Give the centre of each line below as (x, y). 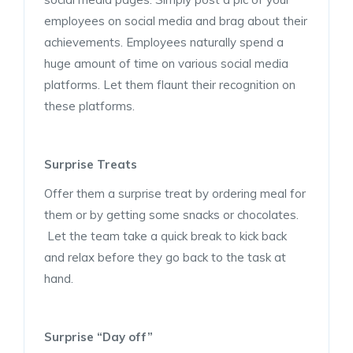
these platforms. (89, 106)
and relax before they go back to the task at (165, 257)
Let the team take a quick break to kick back (165, 236)
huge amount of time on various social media (166, 63)
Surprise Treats (91, 164)
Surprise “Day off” (98, 336)
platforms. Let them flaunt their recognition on (170, 84)
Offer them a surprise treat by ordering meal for (175, 193)
